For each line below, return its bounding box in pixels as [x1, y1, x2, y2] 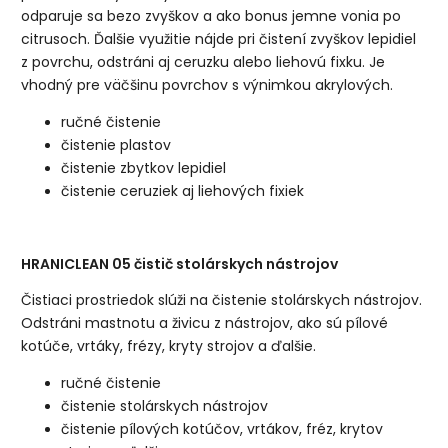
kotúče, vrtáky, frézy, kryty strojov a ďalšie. [21, 336, 317, 357]
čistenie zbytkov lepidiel [61, 158, 227, 179]
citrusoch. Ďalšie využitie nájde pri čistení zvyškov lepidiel [21, 29, 417, 50]
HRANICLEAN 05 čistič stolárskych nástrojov [21, 253, 339, 274]
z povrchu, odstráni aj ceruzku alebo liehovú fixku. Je [21, 52, 386, 73]
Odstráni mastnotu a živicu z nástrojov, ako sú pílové [21, 313, 389, 334]
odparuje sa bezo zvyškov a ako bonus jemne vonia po [21, 6, 402, 27]
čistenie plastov [61, 135, 172, 156]
